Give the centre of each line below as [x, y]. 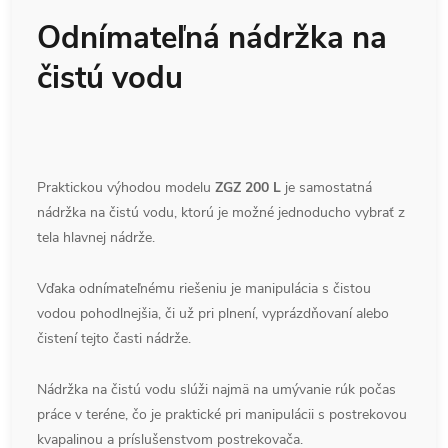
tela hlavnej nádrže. [96, 237]
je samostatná [326, 187]
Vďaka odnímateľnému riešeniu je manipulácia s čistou [204, 288]
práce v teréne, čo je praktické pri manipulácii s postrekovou [222, 414]
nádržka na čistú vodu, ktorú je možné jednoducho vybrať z [221, 212]
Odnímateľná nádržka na [212, 37]
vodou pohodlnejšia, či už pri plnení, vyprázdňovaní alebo [213, 313]
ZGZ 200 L [248, 187]
